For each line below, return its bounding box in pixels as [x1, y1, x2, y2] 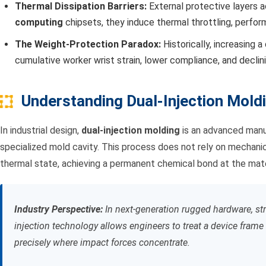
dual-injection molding [81, 125, 180, 137]
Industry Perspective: [14, 204, 103, 216]
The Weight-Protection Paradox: [15, 39, 161, 50]
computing [15, 17, 63, 28]
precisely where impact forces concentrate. [14, 237, 190, 249]
